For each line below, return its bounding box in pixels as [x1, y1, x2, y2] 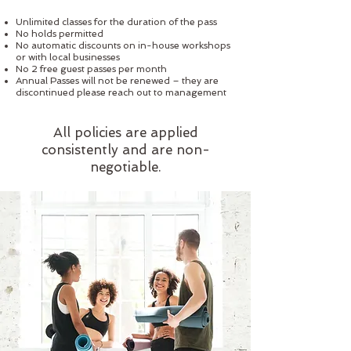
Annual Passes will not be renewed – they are [16, 75, 219, 86]
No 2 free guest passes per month [16, 63, 167, 74]
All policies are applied [52, 125, 198, 140]
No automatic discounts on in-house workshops [16, 40, 230, 51]
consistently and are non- [41, 142, 210, 157]
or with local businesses [16, 52, 122, 63]
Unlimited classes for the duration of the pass [16, 16, 217, 27]
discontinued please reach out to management [16, 87, 226, 98]
